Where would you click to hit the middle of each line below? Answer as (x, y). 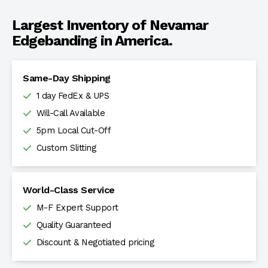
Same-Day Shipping (67, 78)
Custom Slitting (65, 148)
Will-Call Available (69, 113)
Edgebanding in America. (92, 40)
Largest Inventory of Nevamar (110, 25)
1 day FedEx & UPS (71, 96)
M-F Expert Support (76, 208)
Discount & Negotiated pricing (94, 242)
